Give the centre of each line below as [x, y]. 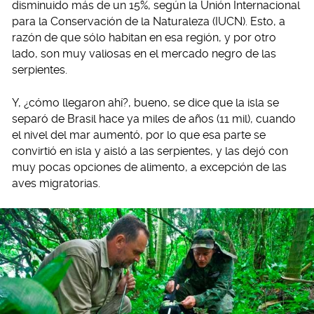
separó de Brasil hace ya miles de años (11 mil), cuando [154, 119]
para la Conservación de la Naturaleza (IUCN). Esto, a [149, 22]
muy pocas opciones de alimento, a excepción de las [149, 168]
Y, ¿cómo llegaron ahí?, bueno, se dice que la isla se [145, 103]
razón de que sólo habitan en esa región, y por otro [144, 38]
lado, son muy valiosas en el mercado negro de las [144, 54]
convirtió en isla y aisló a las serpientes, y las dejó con [150, 151]
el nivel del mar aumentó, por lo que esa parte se [139, 135]
